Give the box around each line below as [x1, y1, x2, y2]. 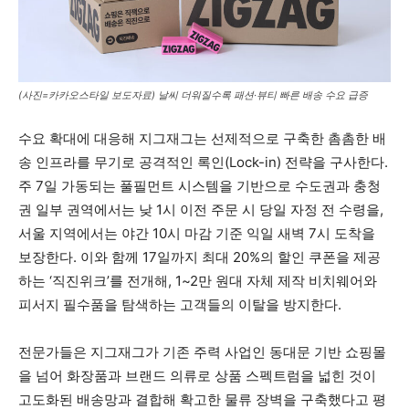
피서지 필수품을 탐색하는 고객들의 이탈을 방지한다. [18, 296, 341, 314]
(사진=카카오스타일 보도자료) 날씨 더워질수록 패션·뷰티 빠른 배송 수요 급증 [18, 89, 368, 102]
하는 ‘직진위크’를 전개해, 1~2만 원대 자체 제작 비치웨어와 [18, 272, 377, 290]
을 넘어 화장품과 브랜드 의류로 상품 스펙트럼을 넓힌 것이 [18, 367, 376, 385]
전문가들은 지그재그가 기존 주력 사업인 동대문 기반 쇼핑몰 [18, 343, 386, 362]
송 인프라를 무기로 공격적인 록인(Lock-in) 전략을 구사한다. [18, 153, 388, 172]
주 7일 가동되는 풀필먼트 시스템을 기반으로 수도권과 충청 [18, 177, 381, 195]
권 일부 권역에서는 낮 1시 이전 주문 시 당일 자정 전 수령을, [18, 201, 383, 219]
